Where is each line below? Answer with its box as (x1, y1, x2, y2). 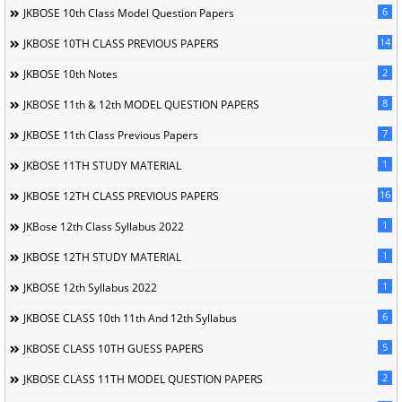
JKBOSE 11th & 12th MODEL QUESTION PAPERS (23, 97, 259, 113)
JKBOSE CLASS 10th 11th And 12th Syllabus (23, 310, 237, 327)
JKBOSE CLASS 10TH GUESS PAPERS (23, 341, 204, 357)
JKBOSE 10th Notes (23, 66, 118, 83)
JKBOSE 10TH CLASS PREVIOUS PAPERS (23, 36, 219, 52)
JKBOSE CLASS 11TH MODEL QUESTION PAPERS (23, 371, 263, 388)
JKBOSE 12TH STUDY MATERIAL (23, 249, 181, 266)
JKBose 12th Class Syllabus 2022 (23, 219, 184, 235)
